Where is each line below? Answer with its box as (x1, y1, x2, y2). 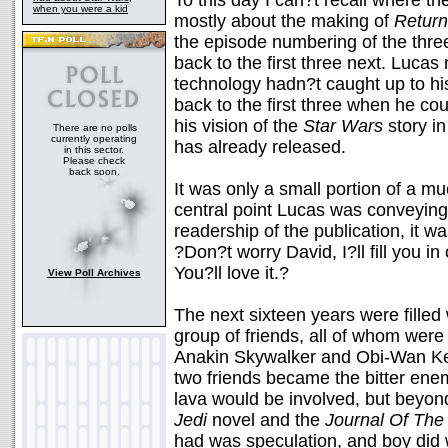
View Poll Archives (47, 267, 141, 278)
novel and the (207, 410, 325, 430)
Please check (63, 155, 125, 166)
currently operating (51, 133, 137, 144)
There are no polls (52, 122, 137, 133)
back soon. (68, 166, 120, 177)
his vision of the (174, 116, 303, 136)
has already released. (174, 137, 346, 157)
